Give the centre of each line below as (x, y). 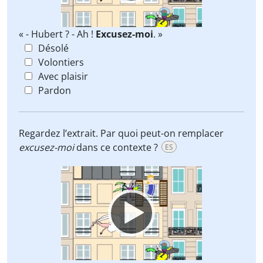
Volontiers (61, 62)
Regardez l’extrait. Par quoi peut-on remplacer (121, 133)
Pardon (55, 90)
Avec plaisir (63, 76)
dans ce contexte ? (117, 147)
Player (73, 187)
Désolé (53, 48)
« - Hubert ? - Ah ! (57, 34)
